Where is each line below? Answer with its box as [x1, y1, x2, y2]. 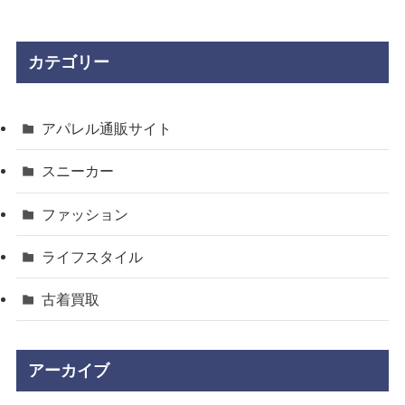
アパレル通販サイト [42, 120, 173, 137]
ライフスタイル [42, 248, 144, 265]
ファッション [42, 205, 129, 222]
